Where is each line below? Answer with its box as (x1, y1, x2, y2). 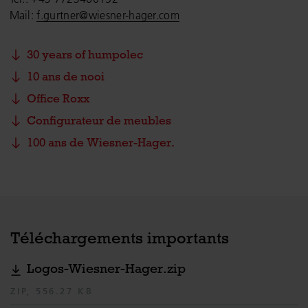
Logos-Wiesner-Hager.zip (27, 261, 186, 277)
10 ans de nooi (27, 69, 104, 85)
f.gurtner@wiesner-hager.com (36, 8, 180, 23)
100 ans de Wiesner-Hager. (27, 135, 175, 151)
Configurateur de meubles (27, 113, 171, 129)
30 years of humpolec (27, 47, 143, 63)
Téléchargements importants (10, 229, 229, 248)
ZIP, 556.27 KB (10, 285, 93, 297)
